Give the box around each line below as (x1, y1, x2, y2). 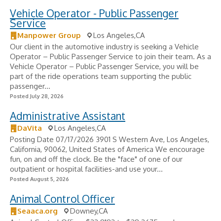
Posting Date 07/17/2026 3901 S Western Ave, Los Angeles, (10, 135, 209, 144)
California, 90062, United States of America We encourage (10, 145, 205, 154)
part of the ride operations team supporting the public (10, 72, 191, 81)
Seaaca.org (17, 206, 58, 216)
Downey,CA (70, 206, 108, 216)
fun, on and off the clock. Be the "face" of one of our (10, 154, 183, 164)
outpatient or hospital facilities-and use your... (10, 164, 163, 174)
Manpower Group (17, 31, 81, 40)
